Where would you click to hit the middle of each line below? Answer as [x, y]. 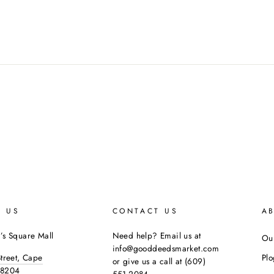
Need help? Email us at [157, 235]
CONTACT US [145, 211]
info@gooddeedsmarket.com [166, 248]
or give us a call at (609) [159, 261]
